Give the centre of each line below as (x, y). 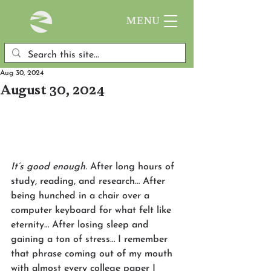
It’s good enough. (49, 167)
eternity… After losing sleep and (81, 225)
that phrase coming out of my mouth (93, 254)
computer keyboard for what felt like (93, 210)
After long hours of (132, 167)
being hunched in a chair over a (82, 196)
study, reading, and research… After (90, 181)
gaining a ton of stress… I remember (91, 239)
